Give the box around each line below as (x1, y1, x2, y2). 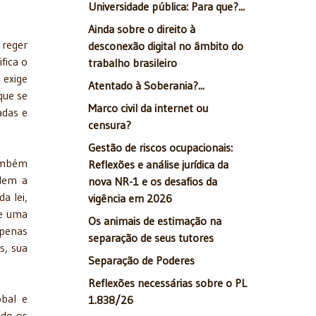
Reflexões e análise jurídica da (88, 157, 229, 172)
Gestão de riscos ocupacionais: (88, 140, 233, 155)
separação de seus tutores (88, 231, 214, 245)
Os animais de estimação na (88, 214, 221, 229)
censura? (88, 118, 131, 133)
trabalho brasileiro (88, 56, 177, 71)
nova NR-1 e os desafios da (88, 174, 217, 189)
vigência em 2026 (88, 191, 172, 206)
